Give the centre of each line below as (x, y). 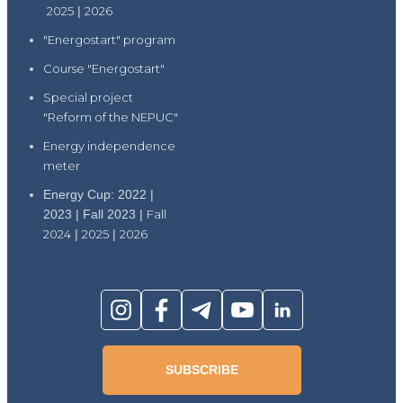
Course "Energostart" (104, 69)
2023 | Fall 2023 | (95, 215)
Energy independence (109, 146)
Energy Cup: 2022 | (99, 195)
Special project (88, 98)
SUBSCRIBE (201, 370)
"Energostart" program (109, 40)
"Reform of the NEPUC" (111, 117)
